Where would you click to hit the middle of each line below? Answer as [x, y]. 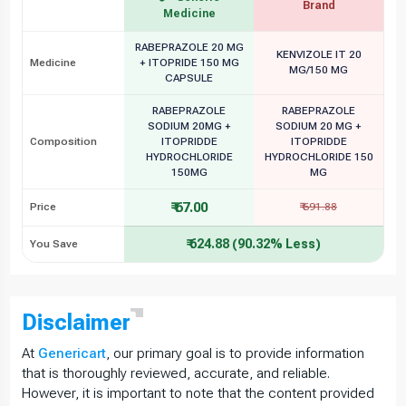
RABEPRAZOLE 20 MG [189, 47]
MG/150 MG [319, 69]
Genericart [72, 353]
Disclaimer [76, 322]
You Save [54, 243]
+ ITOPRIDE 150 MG [189, 62]
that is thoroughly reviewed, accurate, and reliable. [176, 373]
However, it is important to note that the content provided [198, 393]
